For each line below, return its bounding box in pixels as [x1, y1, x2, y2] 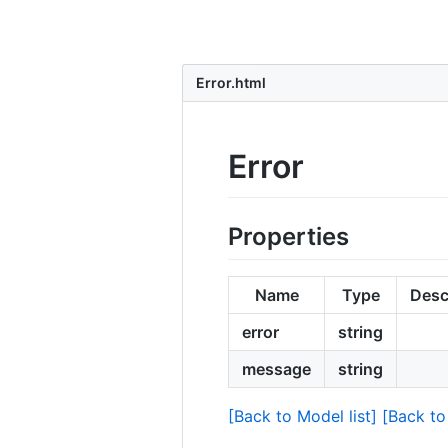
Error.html [193, 74, 266, 91]
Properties [228, 221, 349, 251]
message [242, 358, 311, 379]
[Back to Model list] [228, 405, 377, 426]
